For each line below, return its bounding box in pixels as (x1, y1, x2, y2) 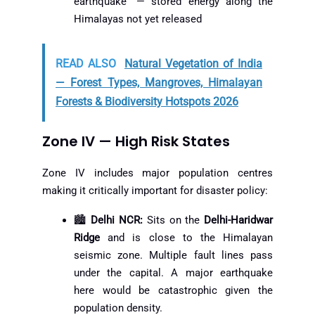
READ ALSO (56, 57, 116, 71)
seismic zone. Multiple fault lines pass (74, 248, 273, 262)
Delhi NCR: (91, 213, 143, 226)
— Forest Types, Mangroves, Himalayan (56, 76, 262, 90)
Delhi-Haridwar (204, 213, 274, 226)
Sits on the (143, 213, 205, 226)
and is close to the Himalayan (100, 231, 273, 244)
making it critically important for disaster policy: (42, 184, 268, 198)
